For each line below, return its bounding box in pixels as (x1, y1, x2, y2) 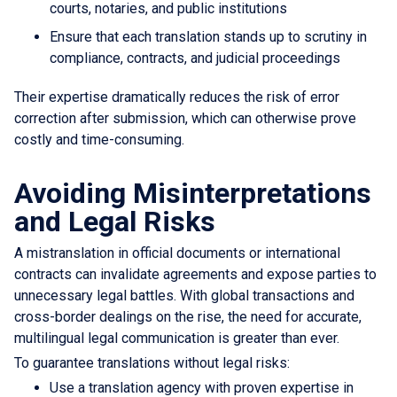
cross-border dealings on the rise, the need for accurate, (14, 307, 362, 325)
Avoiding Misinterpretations (14, 175, 371, 210)
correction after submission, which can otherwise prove (14, 109, 356, 127)
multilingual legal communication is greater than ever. (14, 329, 339, 346)
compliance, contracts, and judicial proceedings (50, 49, 340, 66)
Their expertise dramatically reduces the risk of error (14, 88, 339, 105)
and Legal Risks (14, 204, 215, 238)
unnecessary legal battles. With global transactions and (14, 286, 354, 304)
